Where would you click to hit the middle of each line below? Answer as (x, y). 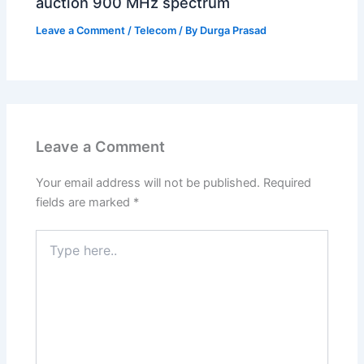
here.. (50, 253)
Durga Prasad (234, 31)
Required (288, 183)
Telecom (156, 31)
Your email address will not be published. (148, 183)
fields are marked (85, 203)
